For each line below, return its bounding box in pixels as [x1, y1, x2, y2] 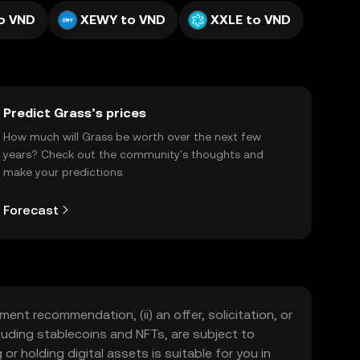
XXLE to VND [211, 12, 291, 27]
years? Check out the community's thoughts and [3, 148, 264, 161]
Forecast [3, 202, 59, 218]
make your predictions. [3, 166, 125, 178]
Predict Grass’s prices [3, 105, 146, 121]
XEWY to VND [80, 12, 166, 27]
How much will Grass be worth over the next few [3, 130, 261, 143]
